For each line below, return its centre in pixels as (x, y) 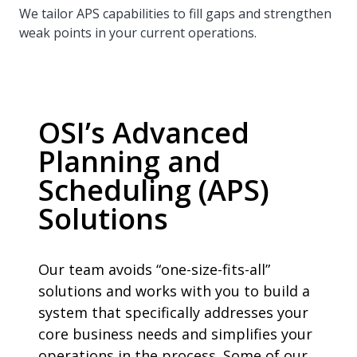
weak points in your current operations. (138, 33)
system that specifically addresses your (173, 312)
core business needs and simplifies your (175, 334)
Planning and (129, 161)
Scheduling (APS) (154, 190)
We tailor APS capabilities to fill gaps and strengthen (175, 14)
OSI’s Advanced (144, 133)
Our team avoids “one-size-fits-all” (154, 269)
